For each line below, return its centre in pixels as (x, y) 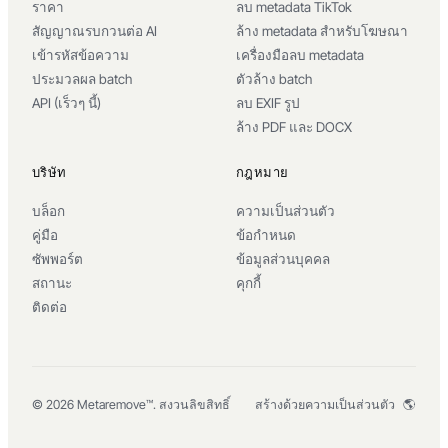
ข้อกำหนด (266, 235)
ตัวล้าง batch (274, 79)
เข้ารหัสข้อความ (80, 55)
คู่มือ (45, 235)
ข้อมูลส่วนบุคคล (283, 259)
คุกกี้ (248, 283)
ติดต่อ (49, 307)
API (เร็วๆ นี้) (66, 103)
